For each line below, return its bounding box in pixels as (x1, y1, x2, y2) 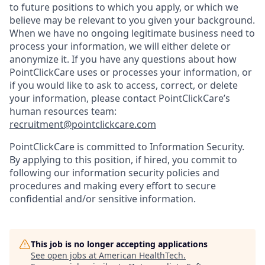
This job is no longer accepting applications (31, 238, 208, 250)
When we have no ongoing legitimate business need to (9, 27, 255, 40)
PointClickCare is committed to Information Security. (9, 140, 244, 153)
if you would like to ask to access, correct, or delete (9, 79, 238, 92)
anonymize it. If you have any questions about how (9, 53, 237, 66)
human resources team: (9, 105, 117, 118)
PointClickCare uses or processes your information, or (9, 66, 252, 79)
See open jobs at (31, 250, 99, 261)
